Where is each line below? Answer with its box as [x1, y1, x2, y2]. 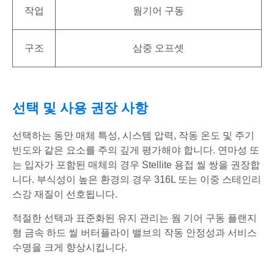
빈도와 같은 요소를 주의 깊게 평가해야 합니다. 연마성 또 [12, 145, 259, 156]
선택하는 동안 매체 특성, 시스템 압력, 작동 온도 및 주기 [12, 130, 254, 141]
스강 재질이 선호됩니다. [12, 189, 117, 200]
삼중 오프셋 [133, 43, 184, 54]
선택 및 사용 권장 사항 [12, 100, 148, 116]
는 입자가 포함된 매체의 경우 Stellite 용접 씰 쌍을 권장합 [12, 160, 260, 171]
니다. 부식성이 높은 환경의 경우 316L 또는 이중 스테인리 [12, 174, 261, 185]
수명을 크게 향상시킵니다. [12, 242, 127, 253]
